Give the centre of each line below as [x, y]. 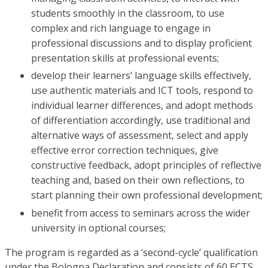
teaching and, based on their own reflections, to [138, 180]
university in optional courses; [98, 228]
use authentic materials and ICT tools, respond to [142, 91]
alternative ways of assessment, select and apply [140, 135]
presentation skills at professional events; [125, 58]
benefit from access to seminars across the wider [141, 213]
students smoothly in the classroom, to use [128, 13]
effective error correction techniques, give [125, 150]
